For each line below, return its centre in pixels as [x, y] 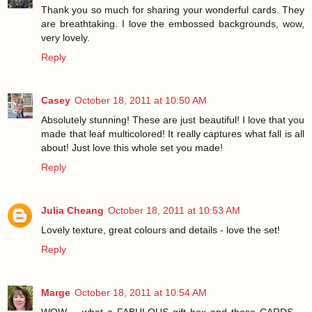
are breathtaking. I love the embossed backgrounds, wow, [173, 23]
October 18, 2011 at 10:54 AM [141, 292]
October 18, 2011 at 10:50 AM [141, 100]
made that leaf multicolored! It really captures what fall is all [173, 133]
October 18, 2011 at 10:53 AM [174, 210]
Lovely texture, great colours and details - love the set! [161, 229]
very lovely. [65, 37]
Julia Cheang [72, 210]
